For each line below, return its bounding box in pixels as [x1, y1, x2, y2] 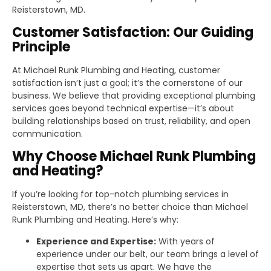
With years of [156, 235, 215, 247]
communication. [12, 127, 83, 140]
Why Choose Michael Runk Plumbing [12, 146, 256, 166]
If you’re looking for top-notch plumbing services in [12, 188, 229, 200]
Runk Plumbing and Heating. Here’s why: [12, 213, 178, 226]
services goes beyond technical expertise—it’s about [12, 102, 234, 114]
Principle [12, 37, 70, 56]
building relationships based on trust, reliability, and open [12, 114, 250, 127]
